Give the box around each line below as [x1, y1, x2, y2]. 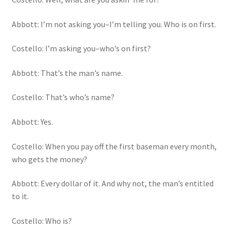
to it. [11, 191, 29, 202]
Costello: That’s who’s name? [11, 92, 114, 103]
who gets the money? [11, 154, 87, 164]
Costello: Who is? [11, 216, 72, 226]
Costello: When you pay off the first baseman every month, [11, 141, 217, 151]
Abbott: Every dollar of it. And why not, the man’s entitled [11, 178, 214, 189]
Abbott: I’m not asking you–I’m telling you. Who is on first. [11, 18, 216, 29]
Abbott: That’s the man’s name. [11, 67, 123, 78]
